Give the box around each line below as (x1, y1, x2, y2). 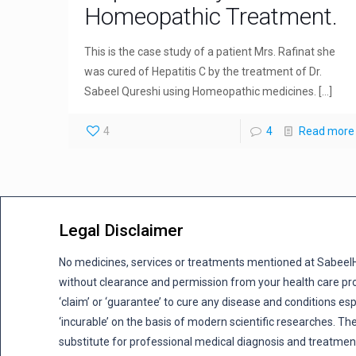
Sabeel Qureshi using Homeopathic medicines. (84, 84, 317, 98)
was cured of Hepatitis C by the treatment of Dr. (84, 64, 323, 78)
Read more (298, 124, 354, 137)
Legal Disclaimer (59, 220, 184, 240)
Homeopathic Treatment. (84, 2, 339, 30)
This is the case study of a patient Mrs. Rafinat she (84, 44, 336, 58)
